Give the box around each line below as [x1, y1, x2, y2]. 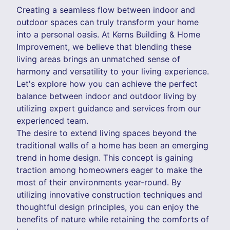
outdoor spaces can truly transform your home [16, 16, 199, 27]
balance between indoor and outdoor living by [16, 90, 197, 101]
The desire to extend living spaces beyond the [16, 127, 197, 138]
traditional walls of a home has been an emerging [16, 140, 208, 150]
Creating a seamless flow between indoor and [16, 4, 195, 15]
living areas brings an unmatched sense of [16, 53, 180, 64]
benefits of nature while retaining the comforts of [16, 214, 209, 224]
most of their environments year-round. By [16, 177, 181, 187]
